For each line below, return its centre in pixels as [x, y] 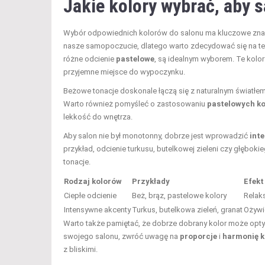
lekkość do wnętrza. [98, 117]
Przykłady [151, 181]
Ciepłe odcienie [90, 195]
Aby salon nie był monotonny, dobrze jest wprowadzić [156, 135]
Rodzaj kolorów [93, 181]
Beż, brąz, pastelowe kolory [179, 195]
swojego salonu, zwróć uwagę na [122, 236]
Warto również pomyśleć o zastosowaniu [135, 104]
